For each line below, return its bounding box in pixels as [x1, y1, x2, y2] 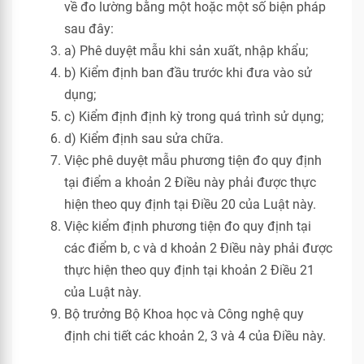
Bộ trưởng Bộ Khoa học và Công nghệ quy [64, 306, 304, 322]
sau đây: [64, 21, 114, 37]
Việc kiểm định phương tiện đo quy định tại [64, 219, 311, 234]
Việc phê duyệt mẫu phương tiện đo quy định [64, 153, 322, 168]
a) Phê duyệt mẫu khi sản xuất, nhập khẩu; [64, 43, 308, 58]
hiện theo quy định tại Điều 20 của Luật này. [64, 197, 316, 212]
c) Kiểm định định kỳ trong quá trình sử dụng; [64, 109, 323, 124]
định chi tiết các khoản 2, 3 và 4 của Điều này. [64, 328, 326, 344]
